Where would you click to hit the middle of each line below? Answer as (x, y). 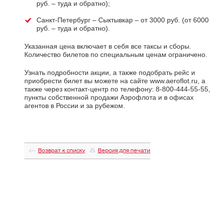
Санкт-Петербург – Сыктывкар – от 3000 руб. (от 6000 (123, 20)
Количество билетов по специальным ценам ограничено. (116, 54)
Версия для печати (124, 150)
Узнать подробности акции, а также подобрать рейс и (110, 72)
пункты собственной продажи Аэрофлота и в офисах (109, 97)
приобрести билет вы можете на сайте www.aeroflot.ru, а (115, 81)
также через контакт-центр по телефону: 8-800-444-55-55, (117, 89)
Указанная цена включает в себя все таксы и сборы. (108, 46)
